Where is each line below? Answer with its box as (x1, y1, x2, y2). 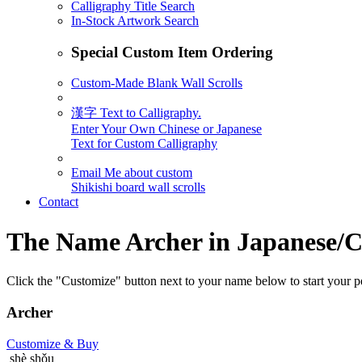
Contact (39, 195, 78, 209)
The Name (6, 226, 125, 256)
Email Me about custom (71, 166, 192, 180)
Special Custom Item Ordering (71, 43, 273, 61)
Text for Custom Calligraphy (71, 137, 217, 151)
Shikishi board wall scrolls (71, 180, 205, 195)
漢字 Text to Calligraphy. (71, 106, 201, 120)
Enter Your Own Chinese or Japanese (71, 122, 262, 137)
